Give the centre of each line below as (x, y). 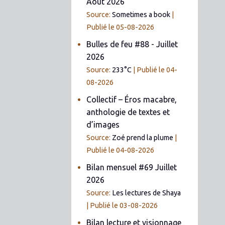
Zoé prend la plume (143, 137)
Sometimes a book (141, 14)
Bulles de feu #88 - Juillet (132, 44)
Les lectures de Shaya (147, 193)
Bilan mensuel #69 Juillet (132, 167)
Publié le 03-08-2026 (124, 205)
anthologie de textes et (128, 112)
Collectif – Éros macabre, (132, 99)
